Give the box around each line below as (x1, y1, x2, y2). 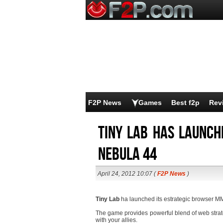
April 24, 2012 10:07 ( (98, 170, 157, 177)
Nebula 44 (98, 144, 157, 165)
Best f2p (171, 99, 200, 107)
